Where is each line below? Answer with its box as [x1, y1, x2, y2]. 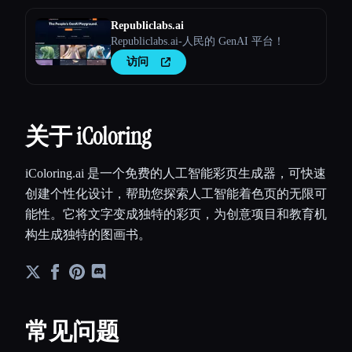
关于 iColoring [25, 121, 151, 152]
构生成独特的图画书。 [25, 228, 151, 242]
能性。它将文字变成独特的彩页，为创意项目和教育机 [25, 207, 327, 222]
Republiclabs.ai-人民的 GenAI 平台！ [111, 35, 284, 48]
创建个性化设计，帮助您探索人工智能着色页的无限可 [25, 187, 327, 201]
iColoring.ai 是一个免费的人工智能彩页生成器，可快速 [25, 167, 326, 181]
